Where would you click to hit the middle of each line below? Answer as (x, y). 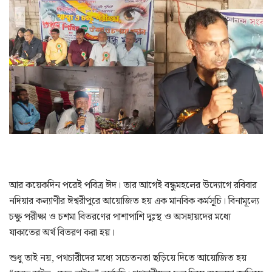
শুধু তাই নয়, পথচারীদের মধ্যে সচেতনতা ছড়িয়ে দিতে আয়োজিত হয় (128, 258)
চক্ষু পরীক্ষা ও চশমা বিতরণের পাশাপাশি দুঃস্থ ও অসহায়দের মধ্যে (120, 217)
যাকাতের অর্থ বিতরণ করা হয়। (62, 233)
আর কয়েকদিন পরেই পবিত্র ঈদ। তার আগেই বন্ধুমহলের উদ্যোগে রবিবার (133, 185)
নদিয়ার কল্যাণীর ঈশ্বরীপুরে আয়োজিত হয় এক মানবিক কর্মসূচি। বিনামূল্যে (134, 201)
